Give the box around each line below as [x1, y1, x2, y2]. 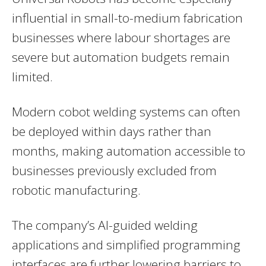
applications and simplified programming [12, 236, 240, 253]
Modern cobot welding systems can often [12, 103, 240, 120]
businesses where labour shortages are [12, 28, 230, 46]
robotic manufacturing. [12, 181, 141, 198]
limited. [12, 68, 53, 85]
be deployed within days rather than [12, 122, 211, 140]
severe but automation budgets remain [12, 48, 230, 65]
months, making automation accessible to [12, 142, 245, 159]
